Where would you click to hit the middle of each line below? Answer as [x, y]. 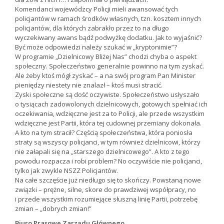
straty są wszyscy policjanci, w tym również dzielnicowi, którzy [108, 142]
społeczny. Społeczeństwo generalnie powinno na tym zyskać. [109, 66]
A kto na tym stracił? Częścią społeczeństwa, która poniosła [104, 133]
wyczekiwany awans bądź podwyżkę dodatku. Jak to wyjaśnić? [108, 38]
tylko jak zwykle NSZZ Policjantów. [66, 171]
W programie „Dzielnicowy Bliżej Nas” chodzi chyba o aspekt [106, 57]
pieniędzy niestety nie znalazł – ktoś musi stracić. [89, 85]
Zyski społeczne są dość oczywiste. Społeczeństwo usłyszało [107, 95]
